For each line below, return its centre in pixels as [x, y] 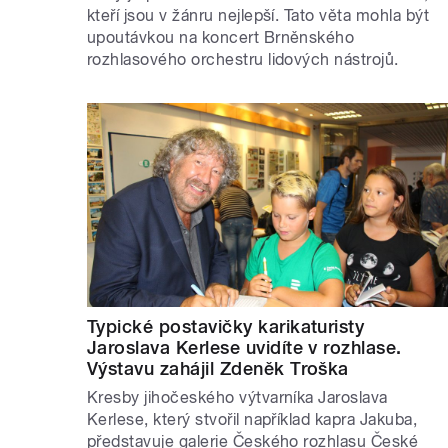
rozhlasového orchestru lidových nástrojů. [243, 60]
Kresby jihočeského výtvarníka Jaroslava [237, 397]
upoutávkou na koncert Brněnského [221, 38]
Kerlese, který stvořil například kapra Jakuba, [252, 419]
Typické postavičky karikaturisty [226, 326]
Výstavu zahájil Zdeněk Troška [218, 368]
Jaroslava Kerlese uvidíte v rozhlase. [244, 347]
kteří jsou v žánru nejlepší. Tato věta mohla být [258, 16]
